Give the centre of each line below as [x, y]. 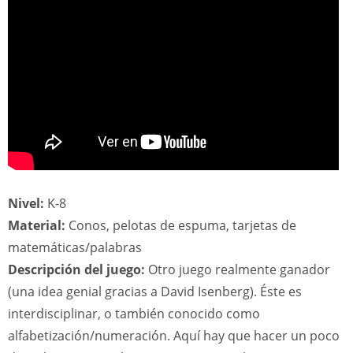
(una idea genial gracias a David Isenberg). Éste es [155, 292]
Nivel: [26, 203]
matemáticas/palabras [75, 247]
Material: [37, 225]
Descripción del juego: [76, 269]
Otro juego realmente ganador [238, 269]
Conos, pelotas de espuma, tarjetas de [181, 225]
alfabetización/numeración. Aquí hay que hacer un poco [174, 336]
